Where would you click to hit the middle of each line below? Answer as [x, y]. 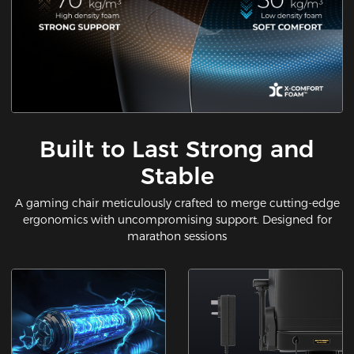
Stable [177, 175]
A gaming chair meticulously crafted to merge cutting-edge [177, 203]
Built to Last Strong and [177, 149]
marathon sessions [177, 237]
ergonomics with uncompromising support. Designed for [177, 220]
